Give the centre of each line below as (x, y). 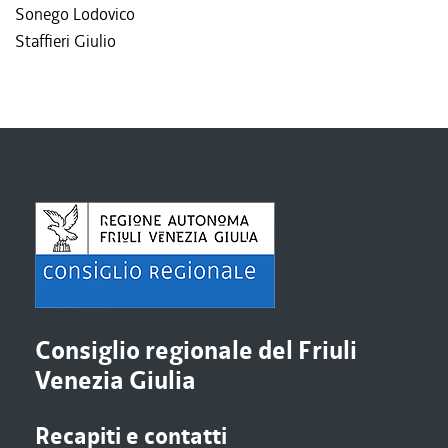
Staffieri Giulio (65, 41)
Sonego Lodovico (75, 14)
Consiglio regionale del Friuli (196, 351)
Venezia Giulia (115, 381)
